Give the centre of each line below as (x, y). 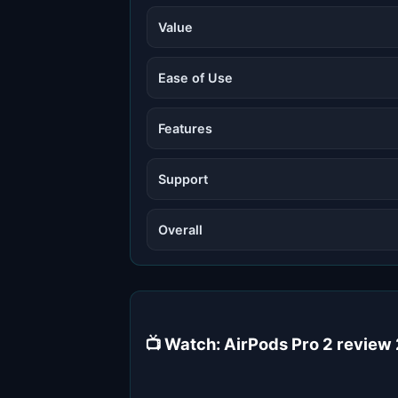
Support (183, 179)
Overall (180, 229)
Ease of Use (195, 77)
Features (185, 128)
